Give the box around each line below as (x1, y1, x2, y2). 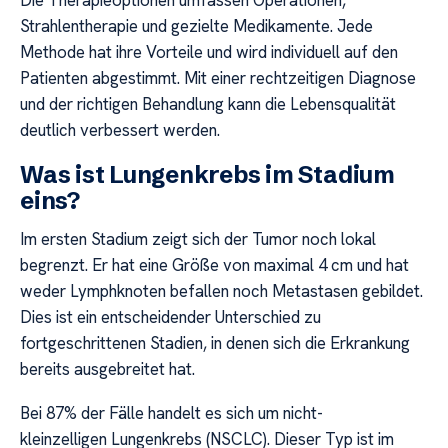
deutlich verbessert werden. (20, 119, 220, 142)
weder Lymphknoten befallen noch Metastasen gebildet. (20, 279, 423, 302)
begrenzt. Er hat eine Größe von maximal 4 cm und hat (20, 253, 409, 276)
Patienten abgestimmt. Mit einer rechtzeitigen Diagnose (20, 67, 416, 90)
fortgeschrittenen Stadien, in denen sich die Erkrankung (20, 331, 410, 354)
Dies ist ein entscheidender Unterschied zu (20, 305, 321, 328)
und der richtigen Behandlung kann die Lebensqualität (20, 93, 396, 116)
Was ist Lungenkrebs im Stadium (20, 159, 395, 189)
